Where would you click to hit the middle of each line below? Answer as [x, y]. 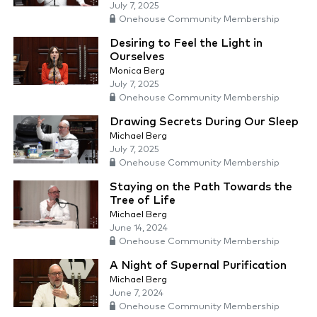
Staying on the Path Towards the [201, 187]
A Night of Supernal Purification [198, 266]
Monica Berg [137, 71]
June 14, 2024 [139, 229]
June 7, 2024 [137, 294]
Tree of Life [143, 201]
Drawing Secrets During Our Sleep [204, 122]
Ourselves [137, 57]
